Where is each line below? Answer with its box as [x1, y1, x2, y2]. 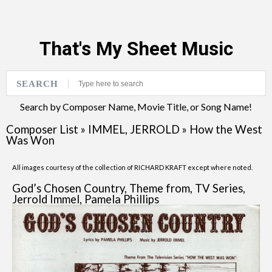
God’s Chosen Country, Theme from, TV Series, [12, 182, 245, 195]
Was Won [6, 134, 55, 147]
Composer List [6, 123, 78, 136]
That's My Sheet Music [39, 38, 233, 60]
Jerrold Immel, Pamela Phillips [12, 192, 159, 206]
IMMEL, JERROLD [88, 123, 180, 136]
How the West [189, 123, 262, 136]
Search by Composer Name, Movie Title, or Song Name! [20, 101, 252, 112]
